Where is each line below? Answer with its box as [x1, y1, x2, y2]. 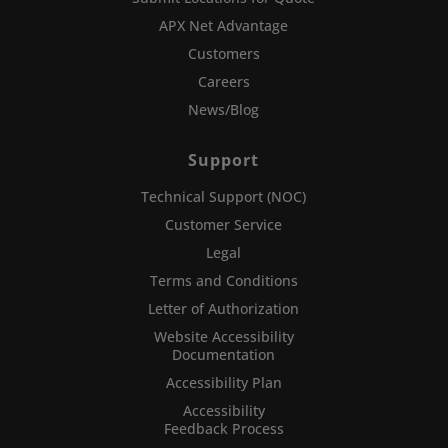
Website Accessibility [153, 327, 294, 347]
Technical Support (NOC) [141, 187, 307, 207]
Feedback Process [163, 419, 284, 439]
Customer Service [165, 215, 283, 235]
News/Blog [188, 100, 260, 120]
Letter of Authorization [148, 299, 300, 319]
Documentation [172, 345, 276, 365]
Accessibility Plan [165, 373, 282, 393]
